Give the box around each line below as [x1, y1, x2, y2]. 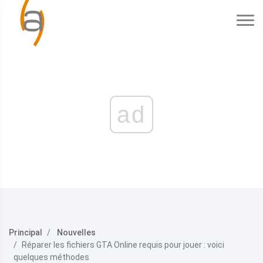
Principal [9, 228, 42, 237]
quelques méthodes [14, 252, 89, 262]
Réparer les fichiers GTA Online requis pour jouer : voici [22, 240, 224, 249]
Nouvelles [57, 228, 96, 237]
